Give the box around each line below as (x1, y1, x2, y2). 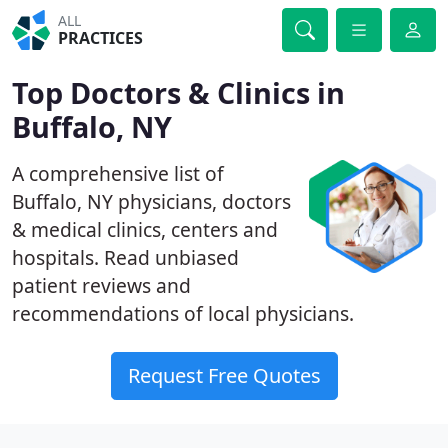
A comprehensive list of (12, 160, 224, 187)
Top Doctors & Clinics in (12, 73, 345, 112)
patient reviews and (12, 272, 191, 299)
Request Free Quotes (127, 362, 321, 389)
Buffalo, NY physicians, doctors (12, 188, 291, 215)
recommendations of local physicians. (12, 300, 354, 327)
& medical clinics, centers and (12, 216, 278, 243)
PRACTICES (58, 27, 144, 49)
